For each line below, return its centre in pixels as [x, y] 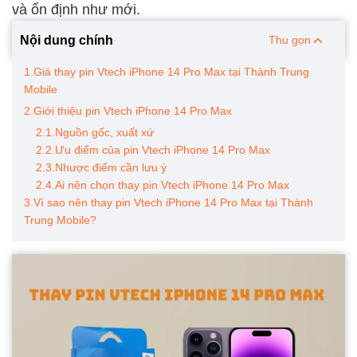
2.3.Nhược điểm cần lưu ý [101, 167]
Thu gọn [291, 40]
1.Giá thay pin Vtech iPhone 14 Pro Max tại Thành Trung [167, 72]
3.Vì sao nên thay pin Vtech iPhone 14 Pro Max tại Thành [169, 202]
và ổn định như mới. [76, 10]
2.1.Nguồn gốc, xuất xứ [95, 132]
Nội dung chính [67, 40]
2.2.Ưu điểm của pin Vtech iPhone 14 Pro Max [153, 150]
